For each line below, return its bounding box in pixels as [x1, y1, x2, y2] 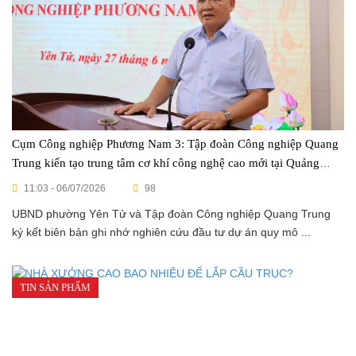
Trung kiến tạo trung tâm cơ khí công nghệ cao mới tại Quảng [12, 157, 319, 169]
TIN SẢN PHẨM [20, 281, 91, 293]
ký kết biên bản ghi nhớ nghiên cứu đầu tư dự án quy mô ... [12, 226, 311, 238]
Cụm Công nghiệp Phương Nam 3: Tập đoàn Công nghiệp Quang [12, 137, 339, 150]
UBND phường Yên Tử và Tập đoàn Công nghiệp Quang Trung [12, 207, 331, 220]
